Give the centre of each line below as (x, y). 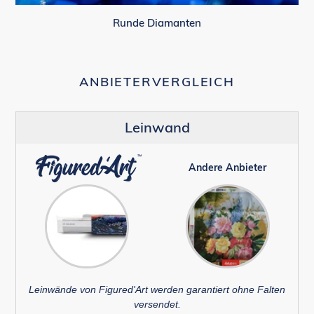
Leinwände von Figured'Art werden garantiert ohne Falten (157, 290)
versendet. (157, 305)
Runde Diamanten (157, 23)
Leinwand (157, 128)
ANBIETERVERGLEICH (157, 82)
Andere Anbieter (227, 168)
